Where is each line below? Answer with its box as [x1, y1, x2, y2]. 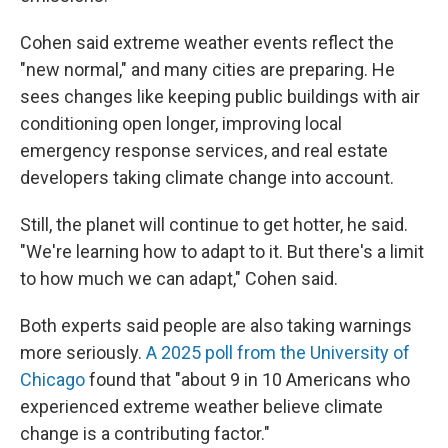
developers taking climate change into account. [20, 167, 394, 188]
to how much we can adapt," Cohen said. [20, 268, 338, 289]
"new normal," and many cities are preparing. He [20, 59, 395, 80]
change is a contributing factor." [20, 423, 270, 444]
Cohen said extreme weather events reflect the [20, 32, 394, 53]
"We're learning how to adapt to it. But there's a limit [20, 241, 424, 262]
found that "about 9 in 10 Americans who [85, 369, 410, 390]
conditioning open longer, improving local [20, 113, 342, 134]
